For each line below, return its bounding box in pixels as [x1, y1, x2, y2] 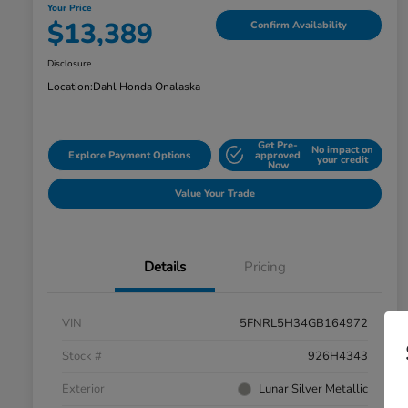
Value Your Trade [175, 186, 255, 200]
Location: [47, 78, 93, 94]
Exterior [62, 380, 105, 397]
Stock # [62, 347, 102, 364]
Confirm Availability [250, 18, 347, 33]
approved [255, 148, 301, 162]
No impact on [311, 143, 373, 158]
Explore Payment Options [68, 148, 191, 162]
